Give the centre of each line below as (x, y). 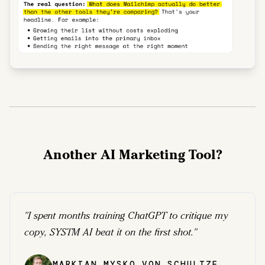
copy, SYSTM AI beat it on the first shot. (109, 232)
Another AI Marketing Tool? (132, 154)
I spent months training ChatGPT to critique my (128, 215)
